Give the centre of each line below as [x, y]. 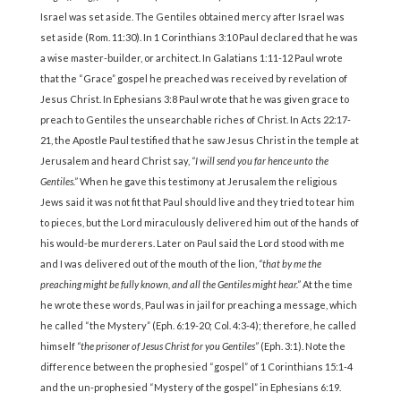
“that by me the [290, 264]
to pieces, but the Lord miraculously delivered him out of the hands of [199, 223]
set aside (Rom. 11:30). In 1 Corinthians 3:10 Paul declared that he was [199, 38]
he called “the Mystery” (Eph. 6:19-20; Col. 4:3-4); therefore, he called [198, 326]
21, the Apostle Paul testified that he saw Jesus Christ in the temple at [199, 141]
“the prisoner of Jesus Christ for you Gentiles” [168, 346]
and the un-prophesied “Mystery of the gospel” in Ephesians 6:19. [190, 388]
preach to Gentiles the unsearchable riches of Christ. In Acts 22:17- [195, 120]
